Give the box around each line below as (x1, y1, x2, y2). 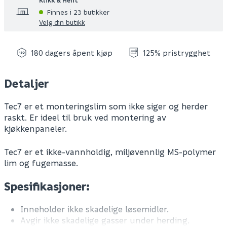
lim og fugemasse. (4, 158, 78, 169)
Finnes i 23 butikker (47, 8, 109, 17)
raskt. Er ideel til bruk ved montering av (4, 112, 166, 123)
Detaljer (4, 76, 49, 91)
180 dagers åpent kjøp (31, 48, 112, 58)
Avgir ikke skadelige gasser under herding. (20, 215, 190, 226)
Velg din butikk (39, 18, 85, 27)
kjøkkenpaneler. (4, 123, 67, 134)
